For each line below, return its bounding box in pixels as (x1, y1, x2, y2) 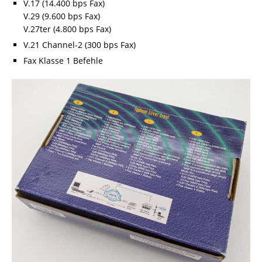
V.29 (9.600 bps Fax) (23, 11, 100, 22)
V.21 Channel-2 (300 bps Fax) (23, 39, 136, 51)
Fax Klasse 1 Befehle (23, 55, 103, 67)
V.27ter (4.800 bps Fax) (23, 23, 111, 35)
